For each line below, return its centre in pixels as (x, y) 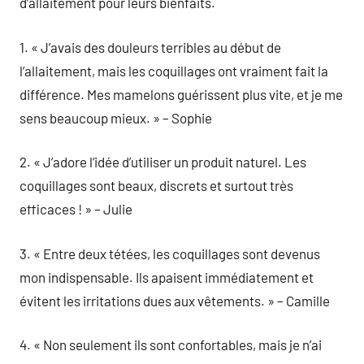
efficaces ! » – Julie (76, 209)
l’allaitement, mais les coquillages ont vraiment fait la (174, 70)
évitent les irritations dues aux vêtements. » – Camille (175, 300)
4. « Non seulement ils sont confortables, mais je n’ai (171, 344)
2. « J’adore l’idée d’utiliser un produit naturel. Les (163, 162)
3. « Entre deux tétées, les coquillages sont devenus (170, 253)
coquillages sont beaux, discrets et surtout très (156, 185)
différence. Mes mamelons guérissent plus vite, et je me (181, 94)
